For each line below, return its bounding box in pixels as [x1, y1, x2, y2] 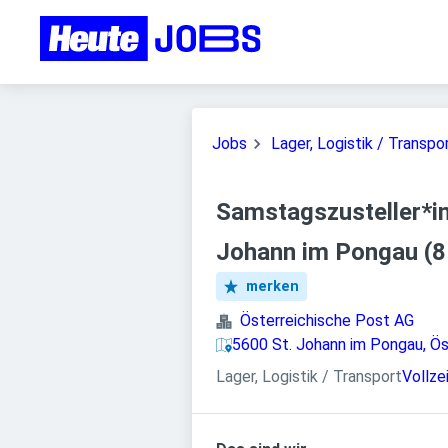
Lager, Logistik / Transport [216, 367, 402, 386]
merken [246, 278, 300, 295]
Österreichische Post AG [240, 311, 414, 330]
